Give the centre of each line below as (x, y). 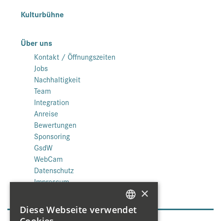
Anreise (46, 113)
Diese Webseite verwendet (78, 210)
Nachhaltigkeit (57, 79)
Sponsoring (52, 136)
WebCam (48, 159)
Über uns (37, 43)
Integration (52, 102)
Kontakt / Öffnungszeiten (75, 57)
